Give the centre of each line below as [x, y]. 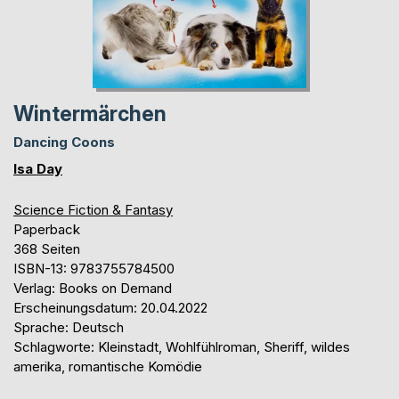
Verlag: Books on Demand [93, 288]
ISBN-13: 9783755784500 [94, 268]
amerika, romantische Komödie [108, 366]
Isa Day [38, 168]
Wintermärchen [90, 114]
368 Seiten [47, 248]
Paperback [47, 229]
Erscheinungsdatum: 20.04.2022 [110, 307]
